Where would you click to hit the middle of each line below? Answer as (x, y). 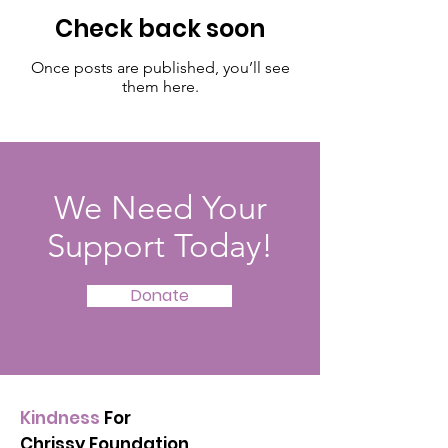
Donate (159, 295)
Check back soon (160, 28)
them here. (160, 86)
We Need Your (160, 208)
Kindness (60, 418)
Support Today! (160, 246)
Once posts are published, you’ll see (160, 67)
